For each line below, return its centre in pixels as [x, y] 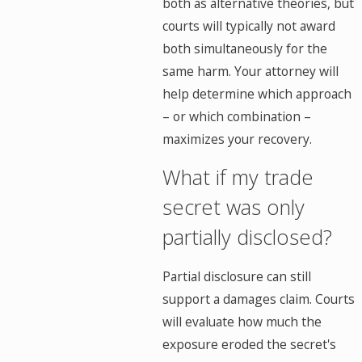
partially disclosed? [248, 237]
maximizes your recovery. [238, 139]
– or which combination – [237, 116]
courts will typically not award [249, 25]
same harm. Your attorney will [251, 71]
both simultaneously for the [245, 48]
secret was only [234, 207]
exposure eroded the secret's [250, 344]
